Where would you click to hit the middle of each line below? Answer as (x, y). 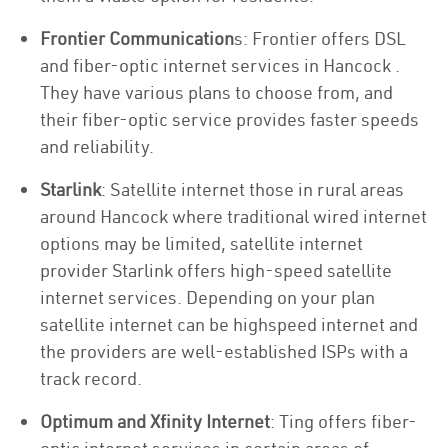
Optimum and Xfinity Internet (155, 421)
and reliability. (97, 146)
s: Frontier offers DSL (320, 38)
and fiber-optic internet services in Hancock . (220, 65)
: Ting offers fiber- (343, 421)
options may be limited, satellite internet (201, 243)
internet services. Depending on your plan (207, 297)
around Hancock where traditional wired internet (233, 216)
